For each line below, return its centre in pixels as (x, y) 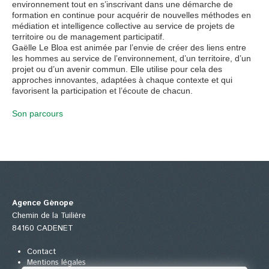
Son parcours (38, 113)
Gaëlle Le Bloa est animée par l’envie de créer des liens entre (129, 47)
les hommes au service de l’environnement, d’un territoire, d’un (131, 58)
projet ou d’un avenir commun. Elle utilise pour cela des (117, 69)
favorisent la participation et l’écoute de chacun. (102, 91)
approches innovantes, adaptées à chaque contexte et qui (122, 80)
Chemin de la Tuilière (49, 216)
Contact (41, 252)
